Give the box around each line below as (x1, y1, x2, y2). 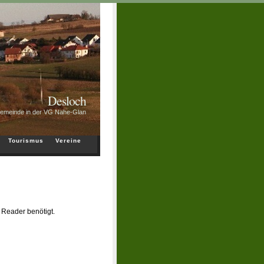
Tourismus (8, 137, 44, 144)
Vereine (55, 137, 81, 144)
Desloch (48, 92, 86, 109)
